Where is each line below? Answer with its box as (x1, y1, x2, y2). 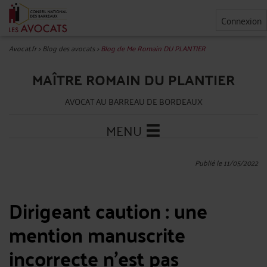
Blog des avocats (42, 42, 95, 54)
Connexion (221, 12, 262, 29)
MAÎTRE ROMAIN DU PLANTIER (32, 67, 235, 92)
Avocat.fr (9, 42, 36, 54)
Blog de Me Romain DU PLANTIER (101, 42, 206, 54)
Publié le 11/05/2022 (195, 156, 258, 169)
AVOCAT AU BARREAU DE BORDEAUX (64, 94, 203, 108)
